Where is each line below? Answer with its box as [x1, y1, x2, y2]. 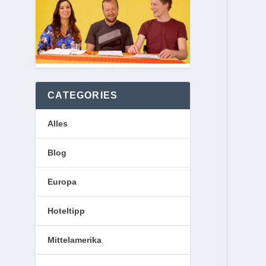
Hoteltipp [47, 205, 85, 216]
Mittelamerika [47, 235, 102, 245]
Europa [47, 176, 77, 186]
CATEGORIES [47, 90, 118, 100]
